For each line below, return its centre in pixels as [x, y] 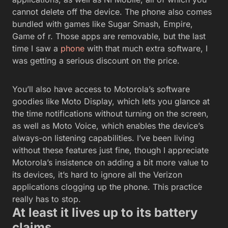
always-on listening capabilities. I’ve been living [103, 138]
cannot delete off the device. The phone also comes [112, 12]
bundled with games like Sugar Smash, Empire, [103, 24]
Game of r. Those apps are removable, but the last [109, 36]
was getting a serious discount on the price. [97, 61]
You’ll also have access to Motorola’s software [101, 89]
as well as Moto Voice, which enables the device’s [108, 126]
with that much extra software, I [146, 49]
